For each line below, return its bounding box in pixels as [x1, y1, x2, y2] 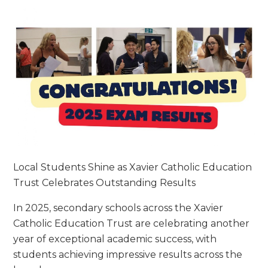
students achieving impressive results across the [13, 249, 243, 261]
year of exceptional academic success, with [13, 233, 217, 245]
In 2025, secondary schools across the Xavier [13, 202, 224, 214]
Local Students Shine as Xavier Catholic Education [13, 162, 252, 173]
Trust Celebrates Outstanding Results [13, 177, 196, 189]
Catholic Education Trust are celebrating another [13, 218, 250, 230]
